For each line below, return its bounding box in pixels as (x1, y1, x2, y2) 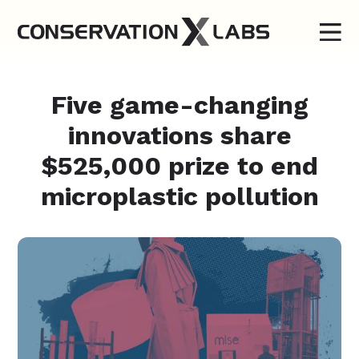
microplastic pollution (40, 181, 319, 212)
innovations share (67, 120, 292, 151)
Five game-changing (50, 90, 309, 120)
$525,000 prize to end (41, 151, 318, 181)
